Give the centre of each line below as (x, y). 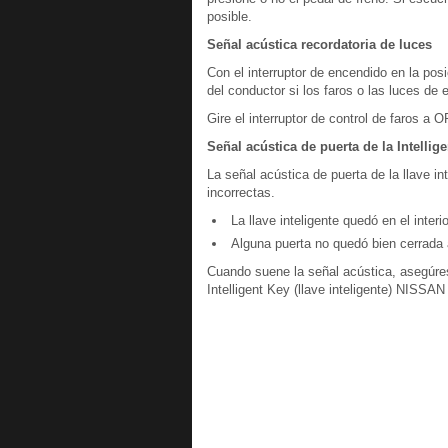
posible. (229, 16)
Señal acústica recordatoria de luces (319, 44)
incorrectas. (241, 192)
